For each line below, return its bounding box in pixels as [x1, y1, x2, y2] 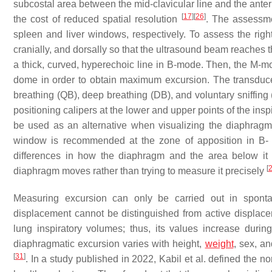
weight [205, 239, 234, 249]
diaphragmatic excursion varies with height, [13, 239, 205, 249]
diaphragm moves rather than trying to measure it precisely [13, 166, 267, 176]
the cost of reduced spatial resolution [13, 14, 182, 24]
